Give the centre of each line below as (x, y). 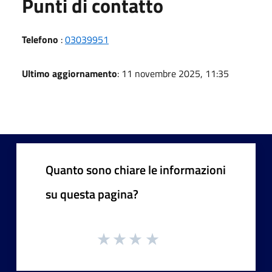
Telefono (40, 39)
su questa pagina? (92, 194)
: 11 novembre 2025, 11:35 (173, 73)
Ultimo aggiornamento (70, 73)
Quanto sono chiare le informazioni (136, 169)
